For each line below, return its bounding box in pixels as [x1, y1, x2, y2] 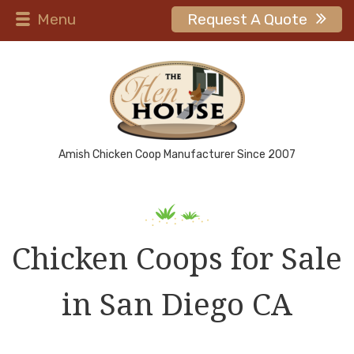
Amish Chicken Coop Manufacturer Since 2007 [58, 148, 296, 162]
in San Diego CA [62, 283, 292, 325]
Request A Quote [187, 10, 308, 28]
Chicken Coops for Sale [12, 237, 342, 279]
